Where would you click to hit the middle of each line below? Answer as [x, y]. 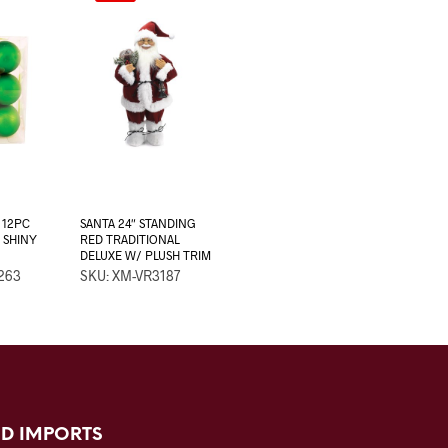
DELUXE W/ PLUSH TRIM [146, 255]
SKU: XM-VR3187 [130, 276]
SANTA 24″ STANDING [138, 223]
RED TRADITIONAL [130, 239]
